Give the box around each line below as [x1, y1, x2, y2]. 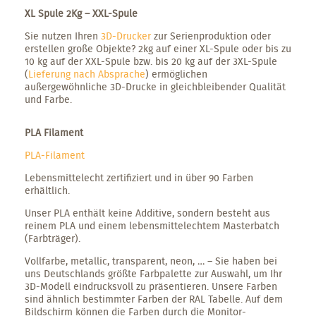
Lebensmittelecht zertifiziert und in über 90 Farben [25, 170, 253, 185]
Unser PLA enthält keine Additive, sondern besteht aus [25, 205, 270, 220]
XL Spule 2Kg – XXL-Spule [25, 6, 138, 20]
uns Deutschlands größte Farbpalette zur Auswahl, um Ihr [25, 266, 282, 281]
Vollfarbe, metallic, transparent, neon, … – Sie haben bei [25, 253, 277, 268]
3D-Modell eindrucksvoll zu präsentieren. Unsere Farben [25, 279, 277, 293]
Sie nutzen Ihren [25, 28, 101, 43]
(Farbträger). [25, 231, 80, 245]
